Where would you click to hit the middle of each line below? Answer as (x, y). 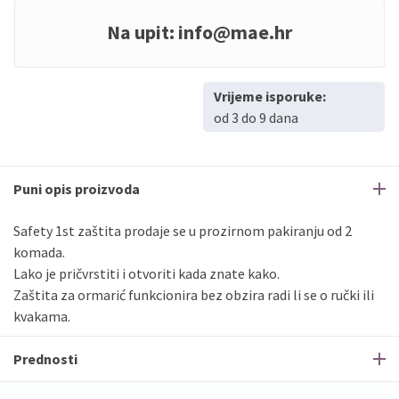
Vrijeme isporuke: (270, 96)
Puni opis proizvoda (77, 188)
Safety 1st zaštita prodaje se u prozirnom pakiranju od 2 (183, 230)
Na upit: (142, 32)
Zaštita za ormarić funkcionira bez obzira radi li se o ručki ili (194, 294)
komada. (39, 252)
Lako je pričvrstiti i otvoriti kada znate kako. (147, 273)
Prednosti (45, 358)
